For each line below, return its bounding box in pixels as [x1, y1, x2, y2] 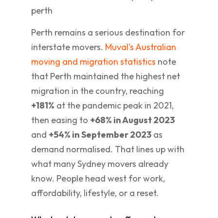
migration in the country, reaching [31, 85, 164, 96]
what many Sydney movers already [31, 158, 168, 169]
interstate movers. [31, 41, 105, 53]
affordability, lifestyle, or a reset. [31, 187, 159, 199]
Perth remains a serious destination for [31, 27, 185, 38]
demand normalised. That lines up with [31, 144, 184, 155]
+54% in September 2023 [49, 129, 151, 140]
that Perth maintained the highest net [31, 71, 180, 82]
